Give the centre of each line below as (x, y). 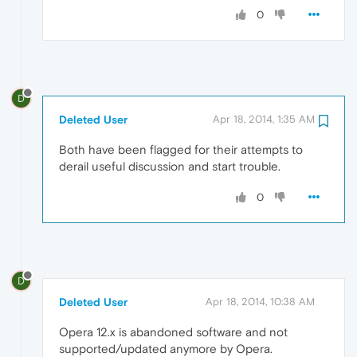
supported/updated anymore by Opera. (166, 348)
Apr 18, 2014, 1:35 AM (264, 119)
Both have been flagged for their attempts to (181, 149)
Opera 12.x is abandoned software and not (173, 331)
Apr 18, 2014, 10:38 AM (260, 301)
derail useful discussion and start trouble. (170, 166)
